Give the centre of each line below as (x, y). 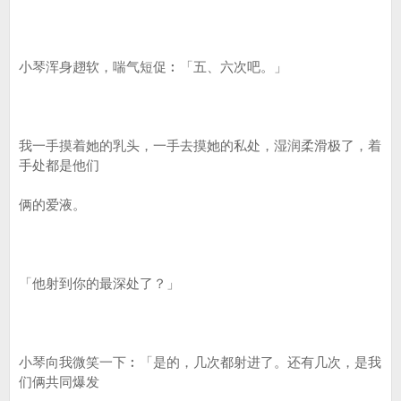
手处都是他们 (59, 165)
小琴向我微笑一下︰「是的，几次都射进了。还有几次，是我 (200, 362)
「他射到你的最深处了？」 (99, 283)
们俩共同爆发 (59, 382)
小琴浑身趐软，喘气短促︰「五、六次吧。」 (153, 67)
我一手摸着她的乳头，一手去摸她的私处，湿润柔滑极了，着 (200, 145)
